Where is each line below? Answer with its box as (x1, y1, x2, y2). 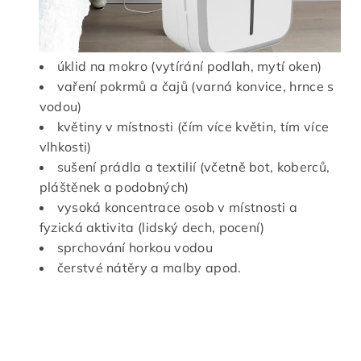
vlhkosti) (39, 139, 92, 156)
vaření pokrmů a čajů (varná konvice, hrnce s (56, 78, 334, 95)
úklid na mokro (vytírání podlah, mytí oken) (56, 58, 322, 75)
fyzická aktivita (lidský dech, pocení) (39, 219, 265, 236)
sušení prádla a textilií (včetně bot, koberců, (56, 159, 330, 176)
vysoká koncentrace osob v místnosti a (56, 199, 298, 216)
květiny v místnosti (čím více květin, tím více (56, 118, 330, 135)
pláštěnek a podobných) (39, 179, 189, 196)
